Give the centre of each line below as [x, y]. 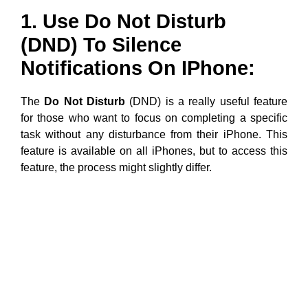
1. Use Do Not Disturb [123, 21]
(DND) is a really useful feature [207, 101]
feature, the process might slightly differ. [116, 167]
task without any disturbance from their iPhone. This [154, 134]
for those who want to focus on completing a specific [154, 118]
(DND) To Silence [101, 45]
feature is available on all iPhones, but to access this [154, 151]
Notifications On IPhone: [138, 68]
